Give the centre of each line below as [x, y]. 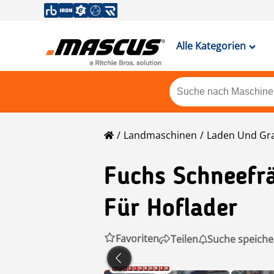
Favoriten [137, 239]
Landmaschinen [160, 135]
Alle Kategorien [211, 46]
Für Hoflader [171, 210]
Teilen [184, 239]
